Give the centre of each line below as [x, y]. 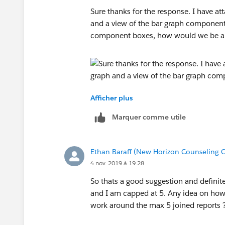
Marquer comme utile [149, 117]
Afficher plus [111, 98]
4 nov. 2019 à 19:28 [117, 163]
